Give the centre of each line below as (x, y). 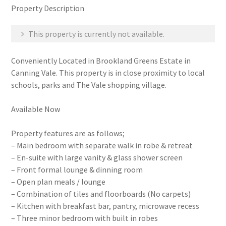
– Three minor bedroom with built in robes (85, 218)
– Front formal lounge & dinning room (77, 169)
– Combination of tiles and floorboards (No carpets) (101, 194)
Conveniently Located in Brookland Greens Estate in (101, 61)
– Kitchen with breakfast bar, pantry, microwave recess (105, 206)
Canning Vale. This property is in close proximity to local (108, 73)
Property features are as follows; (68, 133)
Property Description (48, 8)
